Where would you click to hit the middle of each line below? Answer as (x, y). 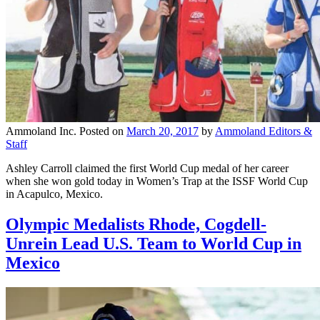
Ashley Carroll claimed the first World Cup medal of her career (147, 169)
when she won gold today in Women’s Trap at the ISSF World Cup (157, 181)
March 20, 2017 (162, 131)
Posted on (103, 131)
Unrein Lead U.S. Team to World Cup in (154, 244)
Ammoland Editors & (264, 131)
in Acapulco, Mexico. (54, 194)
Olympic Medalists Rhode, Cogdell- (136, 225)
